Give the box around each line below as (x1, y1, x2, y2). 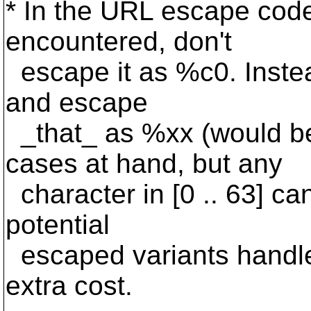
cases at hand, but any (6, 149, 283, 178)
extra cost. (6, 271, 133, 301)
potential (6, 210, 110, 239)
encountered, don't (6, 26, 232, 56)
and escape (6, 87, 148, 117)
